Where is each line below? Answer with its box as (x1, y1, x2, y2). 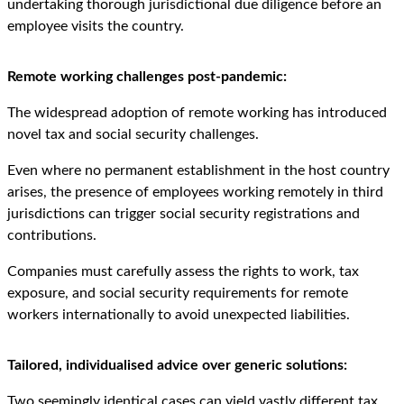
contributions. (7, 228, 96, 243)
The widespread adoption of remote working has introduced (7, 106, 387, 121)
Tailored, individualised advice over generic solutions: (7, 358, 347, 373)
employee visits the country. (7, 19, 184, 34)
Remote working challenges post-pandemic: (7, 69, 287, 85)
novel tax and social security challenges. (7, 127, 259, 142)
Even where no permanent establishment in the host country (7, 163, 390, 179)
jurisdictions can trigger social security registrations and (7, 207, 360, 222)
